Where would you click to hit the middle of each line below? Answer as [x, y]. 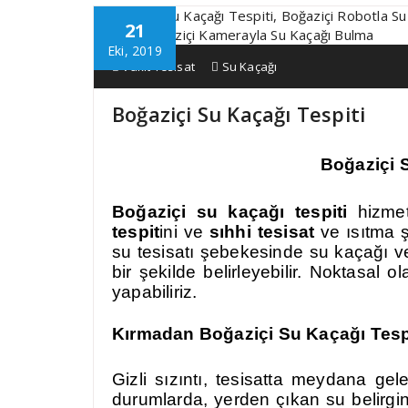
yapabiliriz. [155, 292]
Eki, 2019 [135, 51]
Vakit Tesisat [158, 66]
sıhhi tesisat [262, 232]
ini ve [184, 232]
